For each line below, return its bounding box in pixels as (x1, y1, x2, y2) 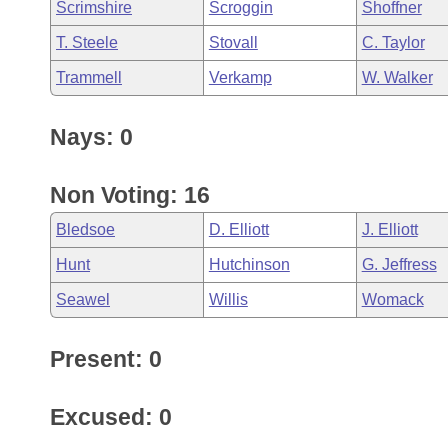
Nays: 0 (50, 124, 133, 150)
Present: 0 (50, 346, 162, 372)
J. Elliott (361, 221, 418, 238)
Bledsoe (56, 221, 115, 238)
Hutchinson (208, 256, 290, 273)
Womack (361, 291, 424, 308)
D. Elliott (208, 221, 269, 238)
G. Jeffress (361, 256, 437, 273)
